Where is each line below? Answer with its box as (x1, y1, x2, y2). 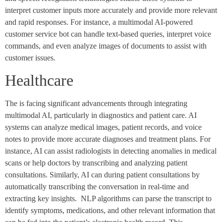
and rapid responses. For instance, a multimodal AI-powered (5, 17, 193, 26)
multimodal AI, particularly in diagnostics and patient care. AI (5, 111, 197, 120)
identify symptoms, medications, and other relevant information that (5, 206, 215, 215)
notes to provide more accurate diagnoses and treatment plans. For (5, 135, 211, 144)
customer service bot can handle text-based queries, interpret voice (5, 29, 211, 38)
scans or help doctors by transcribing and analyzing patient (5, 159, 187, 167)
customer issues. (5, 53, 55, 62)
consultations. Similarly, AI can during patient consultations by (5, 170, 200, 179)
